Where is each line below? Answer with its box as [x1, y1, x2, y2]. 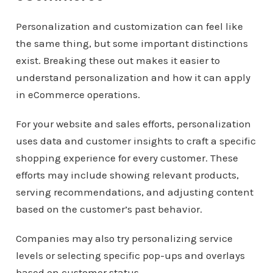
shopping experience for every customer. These [15, 152, 238, 164]
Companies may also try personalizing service [15, 232, 233, 244]
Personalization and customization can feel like [15, 20, 243, 32]
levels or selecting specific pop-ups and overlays [15, 249, 245, 261]
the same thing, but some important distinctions [15, 37, 248, 49]
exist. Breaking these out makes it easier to [15, 54, 220, 66]
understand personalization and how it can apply [15, 71, 250, 83]
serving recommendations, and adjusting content [15, 186, 253, 198]
